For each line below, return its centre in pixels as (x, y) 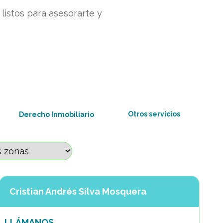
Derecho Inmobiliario (57, 114)
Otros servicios (154, 114)
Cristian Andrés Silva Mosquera (78, 191)
